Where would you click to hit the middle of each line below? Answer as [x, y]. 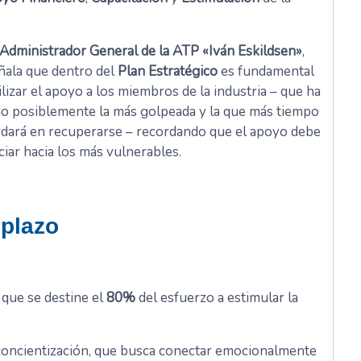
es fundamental [266, 72]
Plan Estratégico [167, 72]
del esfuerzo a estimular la [217, 298]
